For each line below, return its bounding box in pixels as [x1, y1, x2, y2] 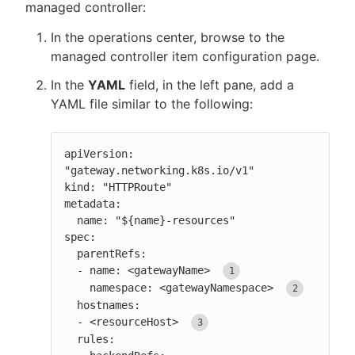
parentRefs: [64, 246, 77, 260]
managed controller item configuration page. [51, 48, 319, 64]
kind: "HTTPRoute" [64, 180, 172, 193]
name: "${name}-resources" [64, 213, 77, 227]
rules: [64, 332, 77, 345]
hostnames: [64, 298, 77, 311]
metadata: [64, 197, 121, 210]
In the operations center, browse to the [51, 29, 284, 45]
